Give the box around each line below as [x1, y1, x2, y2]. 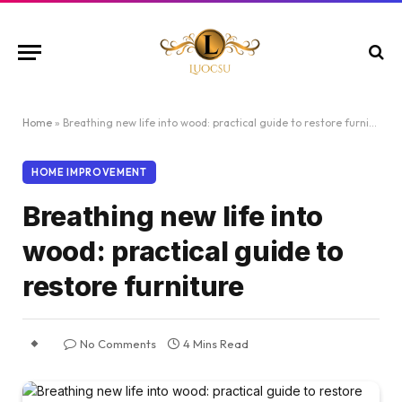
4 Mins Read [183, 336, 249, 351]
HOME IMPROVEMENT [31, 166, 147, 179]
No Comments [80, 336, 156, 351]
